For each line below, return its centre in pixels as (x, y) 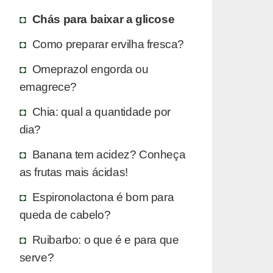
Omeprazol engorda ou (90, 69)
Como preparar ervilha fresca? (108, 44)
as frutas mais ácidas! (73, 172)
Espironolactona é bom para (103, 197)
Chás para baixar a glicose (103, 19)
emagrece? (48, 86)
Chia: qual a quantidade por (101, 111)
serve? (37, 257)
